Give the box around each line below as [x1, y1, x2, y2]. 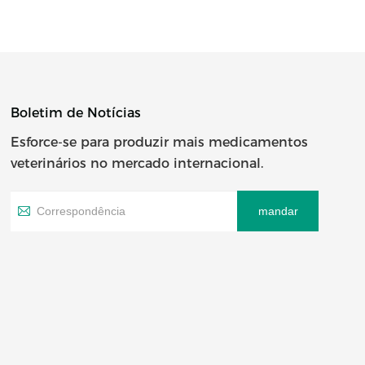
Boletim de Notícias [11, 104, 141, 121]
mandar [257, 204, 298, 218]
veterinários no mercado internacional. [11, 155, 263, 171]
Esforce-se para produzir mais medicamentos [11, 134, 308, 150]
